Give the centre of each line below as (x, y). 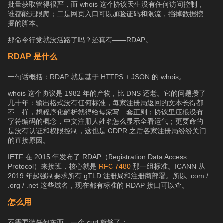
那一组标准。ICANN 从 (168, 166)
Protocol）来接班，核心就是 (54, 166)
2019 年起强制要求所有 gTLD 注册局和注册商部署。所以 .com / (108, 176)
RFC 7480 (115, 166)
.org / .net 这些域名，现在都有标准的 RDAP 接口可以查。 (99, 185)
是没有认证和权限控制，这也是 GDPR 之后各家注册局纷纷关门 (107, 131)
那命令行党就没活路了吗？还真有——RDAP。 (80, 40)
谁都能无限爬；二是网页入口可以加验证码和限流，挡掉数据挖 (106, 14)
